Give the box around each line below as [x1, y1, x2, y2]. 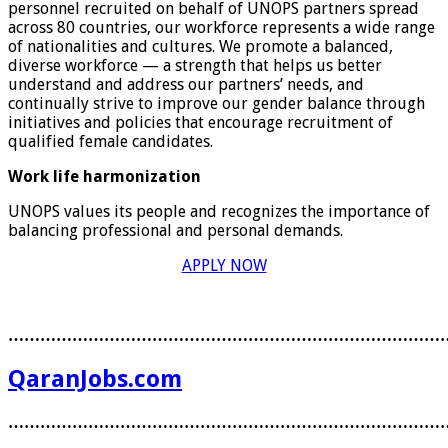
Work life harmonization [8, 167, 201, 187]
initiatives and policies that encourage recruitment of [8, 113, 393, 133]
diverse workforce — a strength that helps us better [8, 56, 382, 76]
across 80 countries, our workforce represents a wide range [8, 18, 435, 38]
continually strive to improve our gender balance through [8, 94, 425, 114]
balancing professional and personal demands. [8, 221, 343, 241]
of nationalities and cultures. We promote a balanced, [8, 37, 393, 57]
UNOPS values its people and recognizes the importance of [8, 202, 430, 222]
